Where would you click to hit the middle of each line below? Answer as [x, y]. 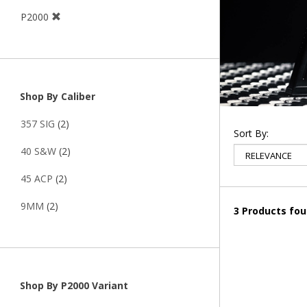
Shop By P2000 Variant [73, 286]
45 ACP [37, 179]
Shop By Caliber [56, 97]
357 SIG [38, 124]
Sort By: [251, 133]
